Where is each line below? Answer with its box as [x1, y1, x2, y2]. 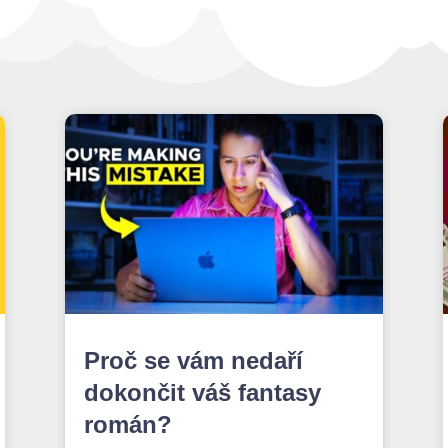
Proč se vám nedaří [83, 346, 303, 374]
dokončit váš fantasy [83, 378, 321, 406]
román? [83, 410, 172, 438]
